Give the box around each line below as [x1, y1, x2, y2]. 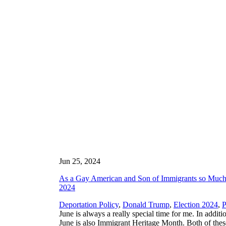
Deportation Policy [59, 200, 119, 209]
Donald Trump [123, 200, 169, 209]
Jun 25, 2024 [59, 156, 100, 165]
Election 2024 [174, 200, 218, 209]
